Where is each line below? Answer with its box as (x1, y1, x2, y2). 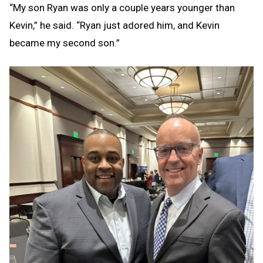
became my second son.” (9, 37, 120, 49)
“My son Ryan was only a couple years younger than (9, 2, 235, 14)
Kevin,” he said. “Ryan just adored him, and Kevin (9, 19, 220, 32)
